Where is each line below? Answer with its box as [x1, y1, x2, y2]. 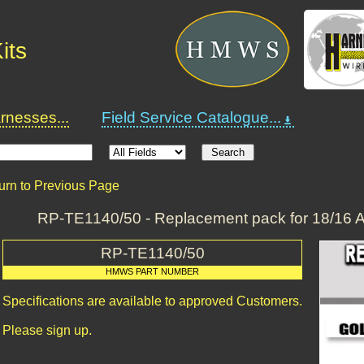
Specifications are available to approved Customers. [2, 294, 302, 308]
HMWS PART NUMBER [106, 266, 199, 276]
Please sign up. [2, 323, 92, 337]
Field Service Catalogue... [102, 109, 281, 126]
